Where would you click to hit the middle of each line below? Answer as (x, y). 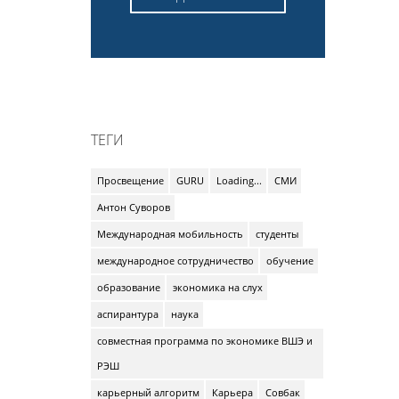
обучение (290, 261)
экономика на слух (218, 287)
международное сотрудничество (175, 261)
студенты (277, 234)
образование (129, 287)
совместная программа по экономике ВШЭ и (205, 341)
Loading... (239, 180)
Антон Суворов (134, 207)
